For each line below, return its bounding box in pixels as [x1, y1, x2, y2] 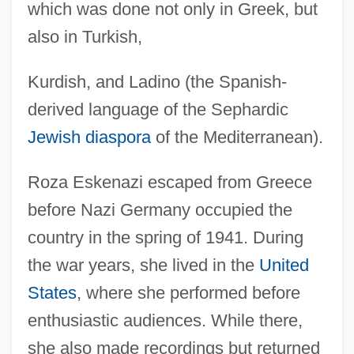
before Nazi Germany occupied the [27, 199, 292, 220]
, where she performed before [76, 282, 300, 303]
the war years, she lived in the [27, 254, 259, 275]
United [258, 254, 309, 275]
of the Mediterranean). [150, 126, 323, 147]
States [27, 282, 77, 303]
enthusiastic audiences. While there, [27, 310, 303, 330]
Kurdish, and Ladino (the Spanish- [27, 71, 287, 92]
